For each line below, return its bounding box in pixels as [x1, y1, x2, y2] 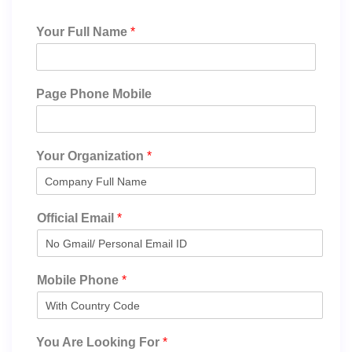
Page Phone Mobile [36, 87, 152, 101]
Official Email [37, 211, 117, 225]
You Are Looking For [36, 335, 163, 349]
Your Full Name [36, 25, 130, 38]
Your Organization [36, 149, 147, 163]
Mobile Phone [37, 273, 122, 287]
